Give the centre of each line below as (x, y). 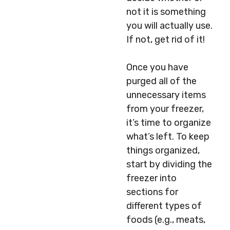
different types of (164, 206)
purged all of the (161, 81)
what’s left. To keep (168, 137)
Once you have (157, 67)
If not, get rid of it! (166, 40)
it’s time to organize (169, 123)
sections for (152, 192)
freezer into (151, 178)
